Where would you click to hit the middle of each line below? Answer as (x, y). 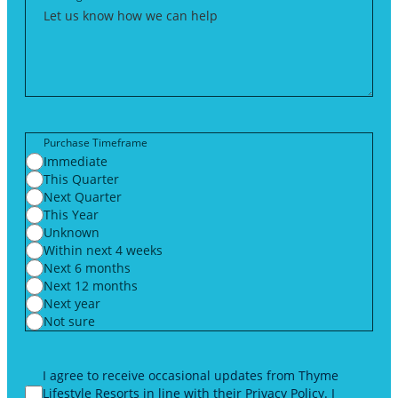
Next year (72, 304)
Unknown (72, 233)
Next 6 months (87, 268)
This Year (71, 215)
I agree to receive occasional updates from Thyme (191, 376)
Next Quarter (83, 197)
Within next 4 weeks (105, 251)
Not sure (69, 322)
